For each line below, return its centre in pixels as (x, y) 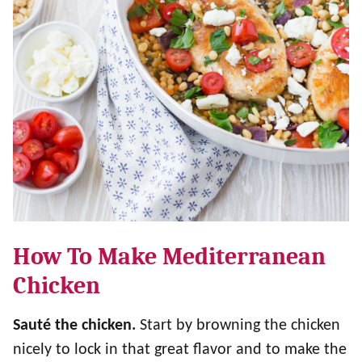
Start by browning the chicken (240, 326)
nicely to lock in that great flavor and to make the (180, 350)
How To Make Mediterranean (169, 257)
